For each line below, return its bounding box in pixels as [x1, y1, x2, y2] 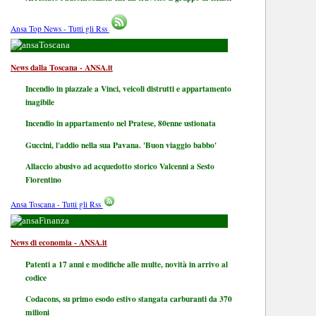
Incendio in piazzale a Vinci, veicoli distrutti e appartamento [25, 83, 231, 95]
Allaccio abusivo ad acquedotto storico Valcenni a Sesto [25, 160, 214, 173]
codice [25, 271, 47, 284]
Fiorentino [25, 174, 61, 186]
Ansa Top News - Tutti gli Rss [10, 23, 109, 35]
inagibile [25, 96, 54, 109]
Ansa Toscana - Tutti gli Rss [10, 198, 103, 209]
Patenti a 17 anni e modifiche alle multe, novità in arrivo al [25, 257, 228, 270]
